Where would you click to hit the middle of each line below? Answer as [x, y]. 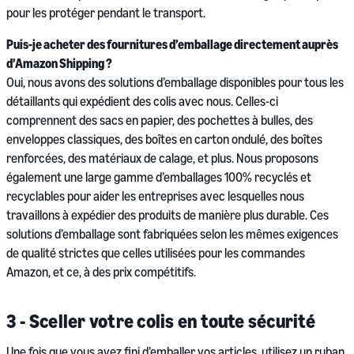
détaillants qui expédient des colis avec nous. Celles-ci [142, 102]
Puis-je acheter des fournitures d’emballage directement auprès [172, 45]
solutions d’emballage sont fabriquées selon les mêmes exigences [172, 234]
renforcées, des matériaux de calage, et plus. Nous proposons [162, 158]
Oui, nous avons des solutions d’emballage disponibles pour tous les [175, 83]
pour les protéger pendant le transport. [106, 13]
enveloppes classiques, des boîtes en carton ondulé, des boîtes [164, 139]
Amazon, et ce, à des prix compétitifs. [101, 272]
